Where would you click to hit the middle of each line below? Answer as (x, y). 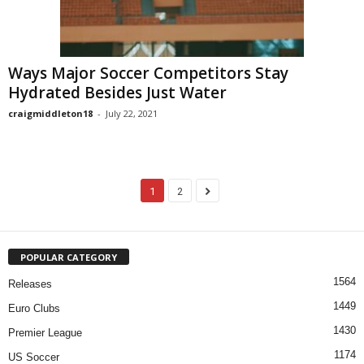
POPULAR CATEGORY (69, 257)
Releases (30, 284)
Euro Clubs (34, 308)
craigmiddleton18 (50, 113)
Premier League (45, 332)
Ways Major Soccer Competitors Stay (148, 73)
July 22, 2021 (132, 113)
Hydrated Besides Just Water (117, 93)
